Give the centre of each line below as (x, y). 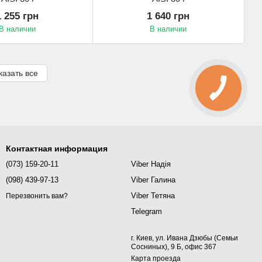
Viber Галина (153, 180)
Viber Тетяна (153, 196)
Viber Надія (151, 164)
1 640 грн (168, 16)
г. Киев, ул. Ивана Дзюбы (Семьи (185, 238)
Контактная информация (57, 149)
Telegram (146, 212)
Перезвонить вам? (37, 196)
